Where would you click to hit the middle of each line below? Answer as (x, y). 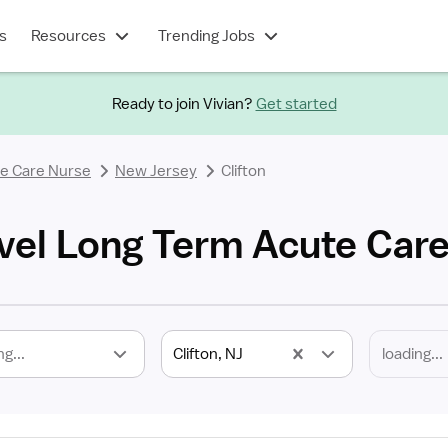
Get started (296, 103)
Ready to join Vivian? (182, 103)
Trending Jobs (206, 36)
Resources (68, 36)
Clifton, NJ (207, 354)
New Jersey (156, 171)
